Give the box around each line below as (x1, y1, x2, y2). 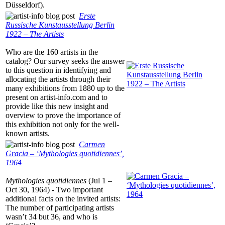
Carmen (79, 140, 105, 149)
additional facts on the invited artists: (6, 194, 121, 203)
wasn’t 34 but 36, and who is (6, 212, 97, 221)
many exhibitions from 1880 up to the (6, 84, 125, 93)
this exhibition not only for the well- (6, 120, 119, 129)
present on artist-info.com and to (6, 93, 107, 102)
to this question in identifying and (6, 66, 111, 75)
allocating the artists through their (6, 75, 110, 84)
